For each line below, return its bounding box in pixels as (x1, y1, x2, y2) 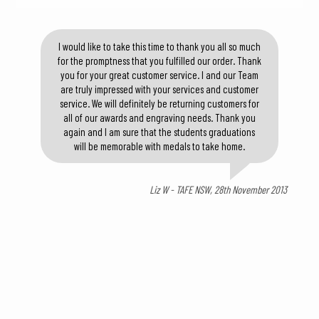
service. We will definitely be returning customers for (59, 97, 259, 110)
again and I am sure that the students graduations (63, 125, 256, 138)
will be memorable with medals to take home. (73, 140, 245, 152)
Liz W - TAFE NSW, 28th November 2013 (150, 183, 288, 196)
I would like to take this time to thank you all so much (58, 40, 261, 53)
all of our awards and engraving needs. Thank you (63, 111, 256, 124)
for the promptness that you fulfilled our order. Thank (57, 54, 261, 67)
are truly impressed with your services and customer (60, 83, 258, 95)
